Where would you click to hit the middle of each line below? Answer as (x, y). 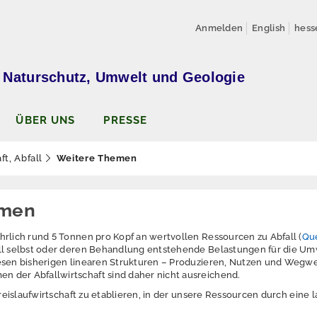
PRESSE (126, 120)
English (269, 28)
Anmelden (219, 28)
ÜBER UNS (46, 120)
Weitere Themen (97, 158)
